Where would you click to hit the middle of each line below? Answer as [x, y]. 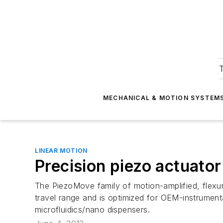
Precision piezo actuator [128, 166]
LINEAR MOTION [61, 151]
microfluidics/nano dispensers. [92, 210]
